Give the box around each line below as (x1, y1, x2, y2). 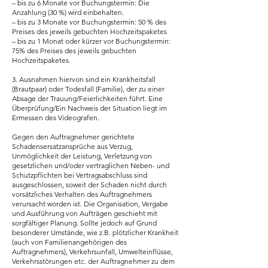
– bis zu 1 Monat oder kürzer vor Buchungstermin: (12, 36, 170, 45)
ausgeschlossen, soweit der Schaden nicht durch (12, 180, 167, 189)
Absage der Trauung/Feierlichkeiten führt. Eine (12, 94, 163, 103)
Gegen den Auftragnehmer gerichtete (12, 132, 135, 141)
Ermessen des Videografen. (12, 113, 99, 122)
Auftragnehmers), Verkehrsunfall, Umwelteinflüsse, (12, 247, 173, 256)
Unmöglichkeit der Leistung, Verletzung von (12, 151, 152, 160)
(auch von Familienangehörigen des (12, 237, 127, 246)
